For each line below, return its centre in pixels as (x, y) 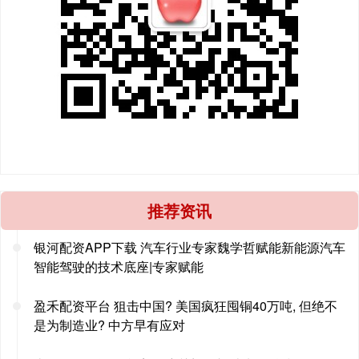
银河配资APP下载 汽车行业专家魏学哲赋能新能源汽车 (190, 248)
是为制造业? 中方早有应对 (109, 325)
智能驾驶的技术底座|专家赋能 (119, 267)
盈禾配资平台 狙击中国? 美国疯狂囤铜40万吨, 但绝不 (186, 306)
